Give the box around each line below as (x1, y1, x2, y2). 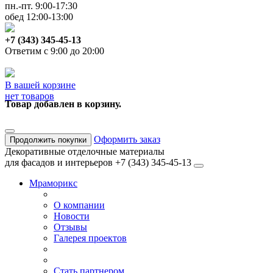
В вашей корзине (5, 80, 76, 90)
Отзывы (54, 222, 87, 233)
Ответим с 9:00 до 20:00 (5, 46, 104, 56)
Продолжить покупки (10, 135, 87, 145)
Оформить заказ (94, 134, 160, 145)
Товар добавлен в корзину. (5, 99, 121, 109)
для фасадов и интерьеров (5, 157, 115, 168)
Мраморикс (29, 178, 77, 189)
